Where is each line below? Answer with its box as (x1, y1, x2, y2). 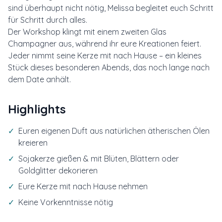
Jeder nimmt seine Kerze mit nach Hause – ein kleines (8, 51, 202, 61)
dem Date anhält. (8, 74, 71, 85)
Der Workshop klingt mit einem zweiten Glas (8, 27, 166, 37)
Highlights (8, 102, 66, 117)
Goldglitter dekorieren (18, 166, 98, 176)
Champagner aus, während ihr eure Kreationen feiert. (8, 39, 201, 49)
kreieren (18, 138, 48, 148)
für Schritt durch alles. (8, 15, 87, 25)
